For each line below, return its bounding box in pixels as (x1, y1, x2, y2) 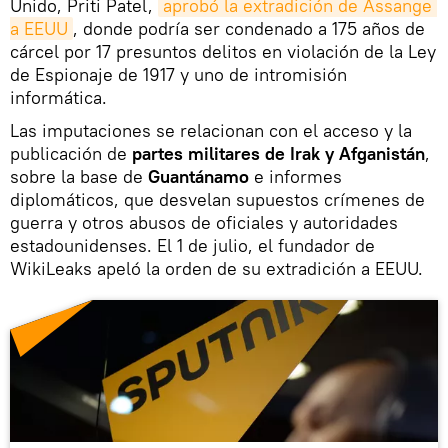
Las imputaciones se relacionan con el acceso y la (10, 118, 412, 142)
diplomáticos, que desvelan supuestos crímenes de (10, 187, 425, 211)
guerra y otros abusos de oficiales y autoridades (10, 210, 398, 234)
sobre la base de (10, 164, 148, 188)
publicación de (10, 141, 132, 165)
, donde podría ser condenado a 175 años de (73, 16, 425, 40)
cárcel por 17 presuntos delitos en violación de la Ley (10, 39, 436, 63)
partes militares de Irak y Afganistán (132, 141, 425, 165)
